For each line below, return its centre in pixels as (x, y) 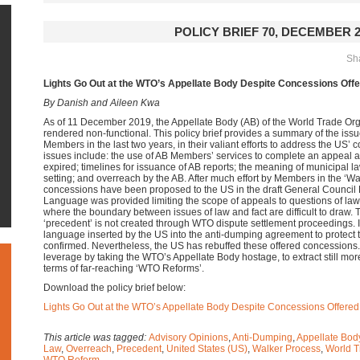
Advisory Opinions (188, 337)
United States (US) (207, 349)
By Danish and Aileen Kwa (102, 103)
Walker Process (286, 349)
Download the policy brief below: (115, 288)
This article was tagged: (96, 337)
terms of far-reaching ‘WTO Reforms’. (124, 268)
